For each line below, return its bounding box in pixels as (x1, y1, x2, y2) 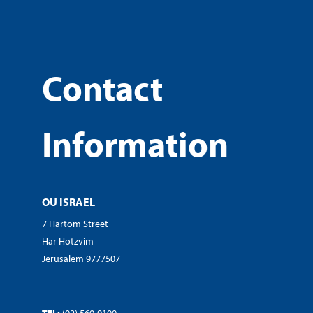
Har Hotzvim (42, 234, 94, 247)
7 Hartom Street (42, 217, 108, 230)
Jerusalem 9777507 (42, 252, 120, 265)
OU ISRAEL (42, 194, 95, 209)
